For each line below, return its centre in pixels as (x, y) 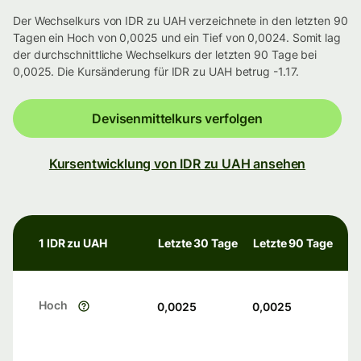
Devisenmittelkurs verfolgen (177, 119)
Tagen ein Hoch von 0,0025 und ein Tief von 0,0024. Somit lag (177, 38)
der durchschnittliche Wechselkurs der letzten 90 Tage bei (165, 55)
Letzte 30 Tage (198, 243)
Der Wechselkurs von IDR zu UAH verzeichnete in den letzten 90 (180, 21)
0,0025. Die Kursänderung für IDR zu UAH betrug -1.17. (156, 72)
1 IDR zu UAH (73, 243)
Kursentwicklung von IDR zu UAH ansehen (177, 164)
